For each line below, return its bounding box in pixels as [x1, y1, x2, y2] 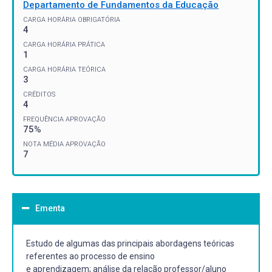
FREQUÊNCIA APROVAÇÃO [23, 115, 106, 123]
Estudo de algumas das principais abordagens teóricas [26, 238, 234, 248]
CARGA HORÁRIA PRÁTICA [23, 40, 105, 49]
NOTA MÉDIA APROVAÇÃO [23, 140, 106, 148]
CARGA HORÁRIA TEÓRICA [23, 65, 106, 73]
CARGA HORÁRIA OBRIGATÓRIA [23, 15, 120, 24]
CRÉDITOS [23, 90, 55, 98]
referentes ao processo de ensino [26, 251, 155, 261]
